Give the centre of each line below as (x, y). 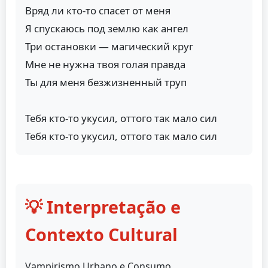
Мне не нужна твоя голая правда (105, 64)
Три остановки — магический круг (109, 46)
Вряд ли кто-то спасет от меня (98, 10)
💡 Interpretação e (103, 206)
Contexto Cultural (101, 234)
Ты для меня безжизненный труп (106, 82)
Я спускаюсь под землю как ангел (107, 28)
